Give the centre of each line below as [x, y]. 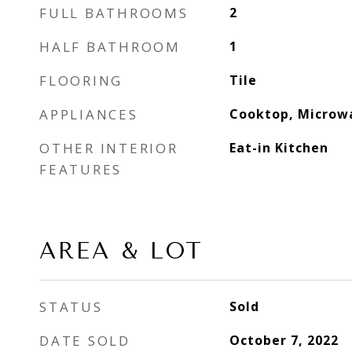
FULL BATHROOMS [114, 13]
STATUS [71, 307]
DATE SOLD [85, 341]
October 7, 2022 [284, 340]
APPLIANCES [89, 114]
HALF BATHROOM [110, 47]
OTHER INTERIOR [109, 148]
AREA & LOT [121, 251]
